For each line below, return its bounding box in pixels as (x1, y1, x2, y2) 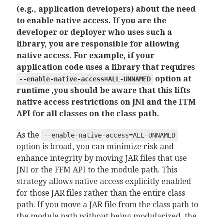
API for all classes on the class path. (16, 109, 159, 118)
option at (153, 74, 191, 83)
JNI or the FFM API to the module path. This (16, 165, 177, 174)
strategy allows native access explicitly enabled (16, 177, 191, 186)
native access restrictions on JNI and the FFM (16, 97, 196, 107)
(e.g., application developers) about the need (16, 4, 196, 14)
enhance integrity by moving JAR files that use (16, 154, 187, 163)
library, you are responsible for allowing (16, 39, 179, 48)
